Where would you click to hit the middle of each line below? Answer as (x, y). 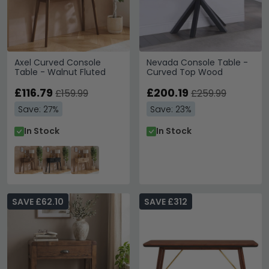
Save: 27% (38, 109)
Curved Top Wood (185, 72)
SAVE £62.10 (38, 202)
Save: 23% (171, 109)
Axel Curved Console (58, 62)
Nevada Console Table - (197, 62)
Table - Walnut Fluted (60, 72)
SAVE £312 (166, 202)
